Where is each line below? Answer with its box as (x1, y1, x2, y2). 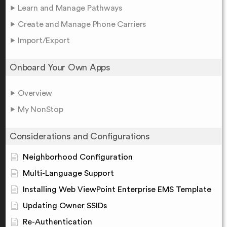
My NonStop (18, 105, 63, 114)
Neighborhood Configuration (23, 153, 133, 162)
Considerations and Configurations (10, 132, 150, 141)
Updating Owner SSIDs (23, 202, 107, 210)
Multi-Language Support (23, 169, 114, 178)
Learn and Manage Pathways (18, 4, 122, 13)
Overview (18, 89, 52, 98)
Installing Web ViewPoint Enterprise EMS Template (23, 185, 211, 194)
